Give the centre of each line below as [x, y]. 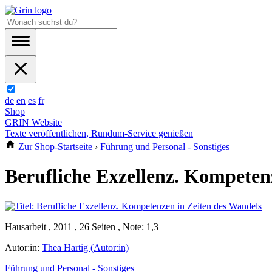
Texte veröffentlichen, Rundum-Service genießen [99, 133]
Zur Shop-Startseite [55, 147]
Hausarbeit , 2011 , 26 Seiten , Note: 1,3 [82, 226]
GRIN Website [33, 122]
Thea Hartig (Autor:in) [85, 247]
